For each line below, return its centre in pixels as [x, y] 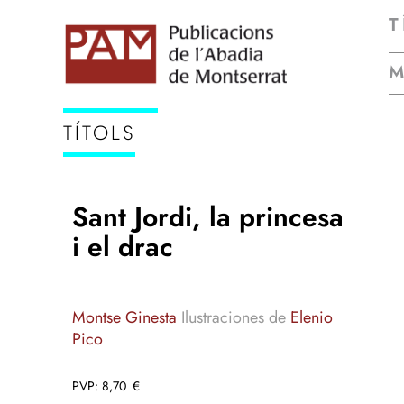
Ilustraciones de [236, 317]
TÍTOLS [100, 133]
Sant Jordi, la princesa [208, 217]
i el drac [123, 247]
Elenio [312, 317]
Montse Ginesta [124, 317]
